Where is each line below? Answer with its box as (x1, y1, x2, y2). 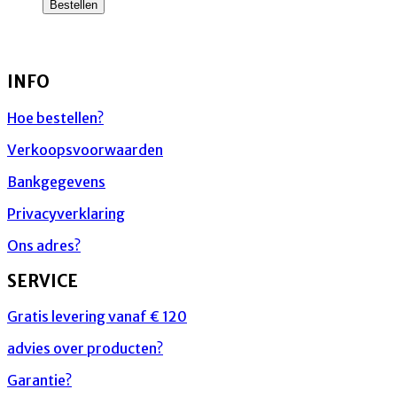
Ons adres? (7, 236, 81, 254)
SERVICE (7, 270, 78, 292)
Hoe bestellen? (7, 108, 104, 127)
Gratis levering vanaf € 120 (7, 307, 187, 326)
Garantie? (7, 371, 72, 390)
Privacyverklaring (7, 204, 125, 222)
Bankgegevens (7, 172, 105, 191)
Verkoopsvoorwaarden (7, 140, 163, 159)
